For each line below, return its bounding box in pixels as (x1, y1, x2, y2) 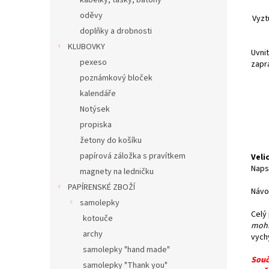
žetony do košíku (80, 134, 142, 147)
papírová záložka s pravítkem (80, 150, 186, 162)
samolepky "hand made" (83, 244, 170, 256)
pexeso (80, 56, 107, 68)
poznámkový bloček (80, 72, 153, 84)
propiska (80, 119, 112, 131)
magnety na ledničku (80, 166, 154, 178)
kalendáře (80, 88, 116, 100)
